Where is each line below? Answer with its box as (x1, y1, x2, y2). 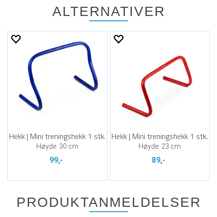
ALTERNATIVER (52, 4, 165, 19)
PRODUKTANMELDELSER (16, 195, 201, 210)
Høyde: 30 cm (36, 142, 78, 150)
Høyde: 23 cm (139, 142, 181, 150)
